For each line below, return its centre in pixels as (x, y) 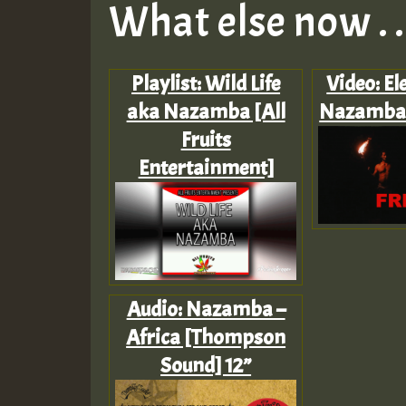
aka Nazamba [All (206, 112)
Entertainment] (206, 168)
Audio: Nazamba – (206, 309)
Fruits (206, 140)
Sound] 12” (206, 365)
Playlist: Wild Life (206, 84)
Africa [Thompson (206, 337)
